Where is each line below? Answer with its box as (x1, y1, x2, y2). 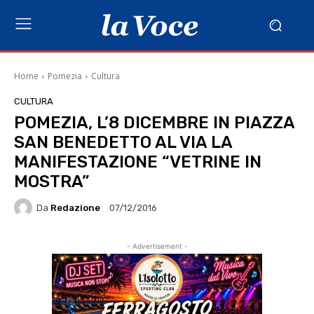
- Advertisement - (126, 242, 188, 250)
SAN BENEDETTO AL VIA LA (14, 132, 232, 152)
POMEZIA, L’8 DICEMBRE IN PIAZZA (14, 113, 294, 132)
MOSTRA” (14, 172, 89, 191)
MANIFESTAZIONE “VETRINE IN (14, 152, 261, 172)
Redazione (50, 202, 100, 213)
